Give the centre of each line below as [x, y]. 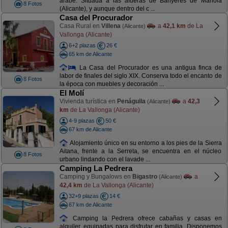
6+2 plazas [82, 45]
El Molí [72, 93]
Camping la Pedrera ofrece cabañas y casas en [145, 218]
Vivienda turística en [88, 101]
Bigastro [145, 177]
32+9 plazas [83, 196]
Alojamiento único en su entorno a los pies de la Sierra [145, 143]
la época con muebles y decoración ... [111, 84]
